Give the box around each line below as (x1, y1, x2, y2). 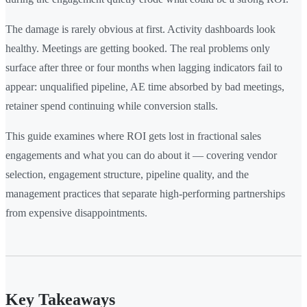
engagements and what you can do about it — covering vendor (5, 149, 277, 162)
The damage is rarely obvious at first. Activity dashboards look (5, 23, 275, 36)
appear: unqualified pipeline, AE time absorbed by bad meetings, (5, 81, 284, 93)
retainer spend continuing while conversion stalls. (5, 100, 218, 112)
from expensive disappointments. (5, 207, 147, 219)
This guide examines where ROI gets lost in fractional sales (5, 130, 261, 143)
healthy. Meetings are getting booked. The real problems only (5, 42, 270, 55)
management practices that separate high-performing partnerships (5, 188, 285, 200)
